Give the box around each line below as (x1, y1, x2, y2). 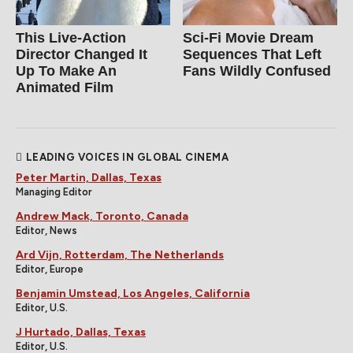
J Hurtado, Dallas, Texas (16, 325, 146, 340)
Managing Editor (16, 186, 92, 199)
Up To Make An (16, 63, 117, 80)
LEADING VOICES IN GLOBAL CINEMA (25, 151, 229, 164)
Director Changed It (16, 46, 147, 63)
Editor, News (16, 225, 77, 237)
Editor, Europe (16, 263, 84, 276)
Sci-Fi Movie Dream (183, 30, 314, 46)
